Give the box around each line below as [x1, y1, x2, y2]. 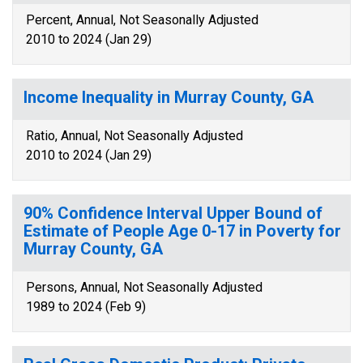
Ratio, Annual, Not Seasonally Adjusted [26, 128, 243, 143]
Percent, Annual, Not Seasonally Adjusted [26, 12, 258, 28]
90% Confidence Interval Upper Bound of [23, 203, 322, 223]
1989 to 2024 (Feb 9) [26, 299, 146, 314]
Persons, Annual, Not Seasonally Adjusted [26, 280, 263, 295]
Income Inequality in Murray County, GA [23, 88, 314, 107]
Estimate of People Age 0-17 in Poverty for [23, 221, 341, 241]
